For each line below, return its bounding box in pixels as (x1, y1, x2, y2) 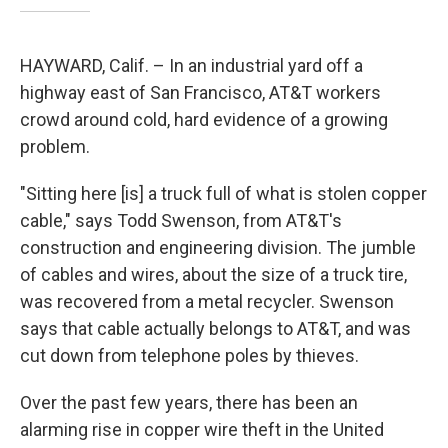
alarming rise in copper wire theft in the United (20, 419, 384, 440)
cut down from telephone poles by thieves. (20, 345, 359, 366)
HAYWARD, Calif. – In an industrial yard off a (20, 55, 363, 76)
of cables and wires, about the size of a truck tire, (20, 264, 407, 285)
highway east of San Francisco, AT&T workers (20, 82, 381, 103)
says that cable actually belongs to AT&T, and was (20, 318, 411, 339)
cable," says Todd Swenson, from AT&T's (20, 210, 342, 231)
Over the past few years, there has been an (20, 392, 358, 413)
